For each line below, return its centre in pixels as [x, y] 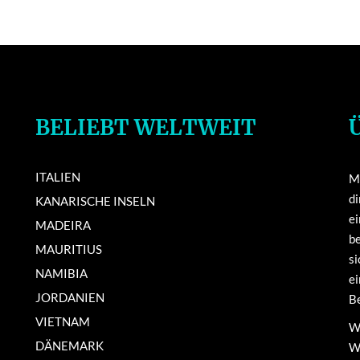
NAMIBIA [61, 273]
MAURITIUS [69, 249]
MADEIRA [63, 225]
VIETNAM [63, 321]
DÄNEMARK [70, 346]
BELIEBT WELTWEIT [146, 127]
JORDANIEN [70, 297]
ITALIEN [58, 177]
